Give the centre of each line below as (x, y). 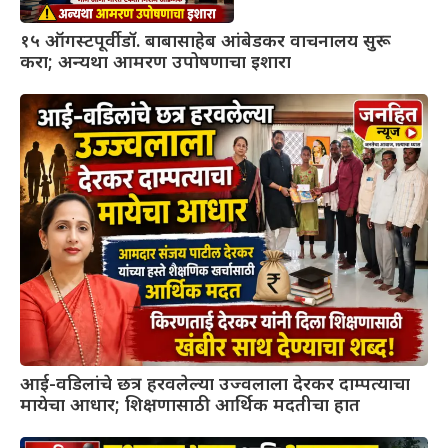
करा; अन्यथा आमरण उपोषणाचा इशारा (155, 64)
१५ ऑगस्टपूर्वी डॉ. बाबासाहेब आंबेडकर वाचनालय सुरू (205, 43)
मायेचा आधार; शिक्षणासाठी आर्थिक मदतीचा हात (190, 407)
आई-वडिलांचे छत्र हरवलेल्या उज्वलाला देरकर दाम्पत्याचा (215, 386)
